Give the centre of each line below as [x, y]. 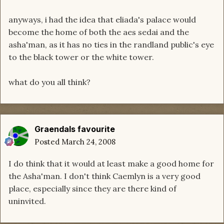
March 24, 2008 [88, 142]
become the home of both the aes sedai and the [99, 32]
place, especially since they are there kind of [92, 189]
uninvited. [27, 201]
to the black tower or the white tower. [81, 57]
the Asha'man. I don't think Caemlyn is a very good [104, 176]
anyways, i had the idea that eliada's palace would [102, 20]
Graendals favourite [75, 129]
